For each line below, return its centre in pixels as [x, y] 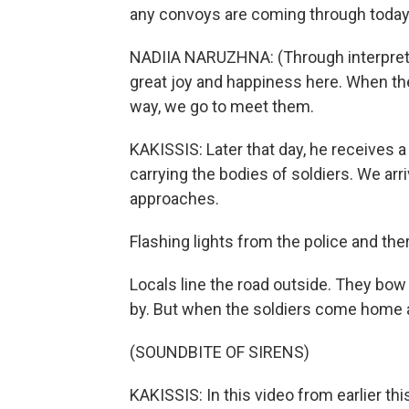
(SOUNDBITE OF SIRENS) [220, 352]
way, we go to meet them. [222, 106]
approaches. [174, 199]
